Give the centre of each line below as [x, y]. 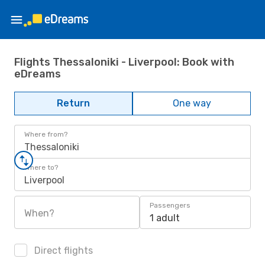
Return [73, 103]
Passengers [170, 205]
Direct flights [62, 251]
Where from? [46, 134]
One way [192, 103]
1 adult [165, 218]
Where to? [41, 167]
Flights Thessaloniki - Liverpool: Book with [124, 62]
